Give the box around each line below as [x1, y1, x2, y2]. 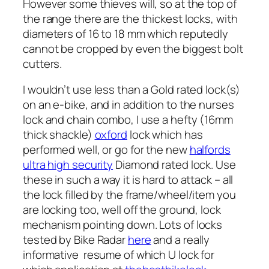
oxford [94, 127, 127, 143]
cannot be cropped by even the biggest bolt [23, 40, 243, 56]
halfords [189, 142, 231, 158]
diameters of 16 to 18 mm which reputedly [23, 25, 228, 41]
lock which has [127, 127, 203, 143]
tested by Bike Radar [23, 232, 128, 248]
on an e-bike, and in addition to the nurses [23, 97, 234, 113]
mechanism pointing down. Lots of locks [23, 217, 223, 233]
